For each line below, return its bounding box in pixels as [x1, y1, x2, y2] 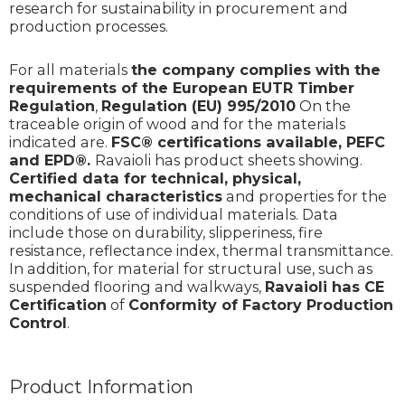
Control [9, 313, 67, 332]
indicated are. [9, 132, 111, 151]
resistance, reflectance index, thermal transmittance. [9, 240, 393, 259]
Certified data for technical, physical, [9, 168, 301, 187]
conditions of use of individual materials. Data [9, 204, 338, 223]
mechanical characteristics [9, 186, 222, 205]
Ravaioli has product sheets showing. [95, 150, 363, 169]
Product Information [9, 375, 193, 398]
